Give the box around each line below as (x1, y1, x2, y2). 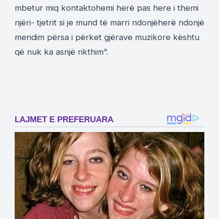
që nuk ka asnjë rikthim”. (15, 46, 108, 57)
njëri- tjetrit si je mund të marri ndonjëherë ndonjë (15, 17, 204, 27)
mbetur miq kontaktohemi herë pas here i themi (15, 2, 198, 13)
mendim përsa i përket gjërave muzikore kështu (15, 32, 199, 42)
